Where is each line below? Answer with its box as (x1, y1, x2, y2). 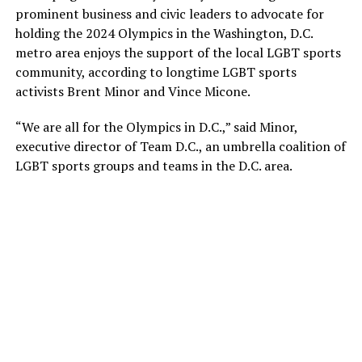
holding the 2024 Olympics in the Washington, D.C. (15, 24, 313, 42)
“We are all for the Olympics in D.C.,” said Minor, (15, 118, 297, 136)
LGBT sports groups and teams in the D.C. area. (15, 157, 293, 175)
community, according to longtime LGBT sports (15, 63, 297, 81)
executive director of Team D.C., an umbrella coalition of (15, 137, 346, 155)
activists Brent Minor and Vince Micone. (15, 82, 250, 100)
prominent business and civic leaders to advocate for (15, 5, 324, 23)
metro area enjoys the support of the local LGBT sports (15, 44, 341, 61)
